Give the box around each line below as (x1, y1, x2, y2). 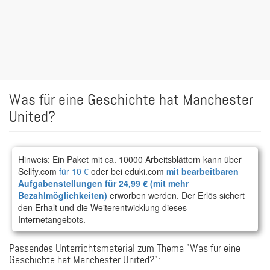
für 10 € (59, 165, 89, 177)
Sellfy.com (18, 165, 59, 177)
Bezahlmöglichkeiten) (18, 189, 107, 201)
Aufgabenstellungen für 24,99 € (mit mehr (18, 177, 189, 189)
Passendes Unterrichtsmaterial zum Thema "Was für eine (9, 242, 240, 256)
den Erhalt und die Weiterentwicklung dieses (18, 201, 187, 213)
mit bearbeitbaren (166, 165, 239, 177)
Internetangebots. (18, 213, 86, 225)
